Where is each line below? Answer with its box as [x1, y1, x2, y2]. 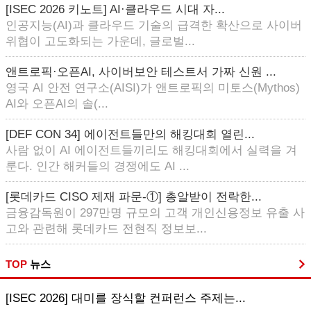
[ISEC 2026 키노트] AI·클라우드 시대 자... [6, 3, 225, 16]
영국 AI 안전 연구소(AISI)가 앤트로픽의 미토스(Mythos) [6, 81, 300, 94]
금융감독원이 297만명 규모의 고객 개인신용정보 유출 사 [6, 206, 305, 219]
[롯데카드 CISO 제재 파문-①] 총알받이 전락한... [6, 190, 262, 203]
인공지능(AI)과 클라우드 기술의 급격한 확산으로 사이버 [6, 19, 302, 32]
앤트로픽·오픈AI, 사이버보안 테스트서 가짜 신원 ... [6, 65, 276, 78]
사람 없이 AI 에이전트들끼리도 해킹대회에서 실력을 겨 [6, 144, 297, 157]
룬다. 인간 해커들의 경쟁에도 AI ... [6, 160, 190, 173]
